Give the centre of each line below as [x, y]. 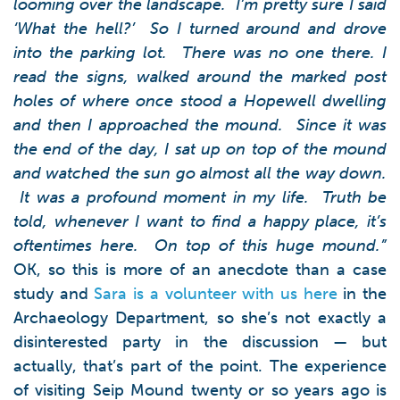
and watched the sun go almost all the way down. [200, 173]
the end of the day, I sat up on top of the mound [200, 149]
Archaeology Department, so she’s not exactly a [200, 317]
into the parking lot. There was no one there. [194, 52]
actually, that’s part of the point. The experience [200, 366]
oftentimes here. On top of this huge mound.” [200, 245]
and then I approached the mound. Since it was [200, 125]
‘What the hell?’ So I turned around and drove [200, 28]
